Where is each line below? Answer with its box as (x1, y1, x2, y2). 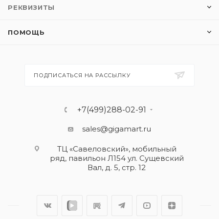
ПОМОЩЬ (8, 28, 45, 36)
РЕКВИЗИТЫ (8, 3, 55, 11)
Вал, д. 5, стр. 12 (88, 163, 146, 172)
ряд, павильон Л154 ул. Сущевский (49, 153, 184, 163)
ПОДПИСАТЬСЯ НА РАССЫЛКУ (34, 72, 131, 79)
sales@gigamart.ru (82, 124, 151, 133)
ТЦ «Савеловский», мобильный (57, 144, 176, 153)
